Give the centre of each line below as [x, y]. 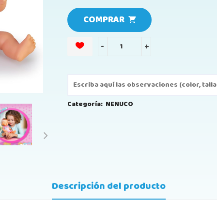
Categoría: [85, 104]
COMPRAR [106, 20]
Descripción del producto [108, 186]
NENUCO [119, 104]
